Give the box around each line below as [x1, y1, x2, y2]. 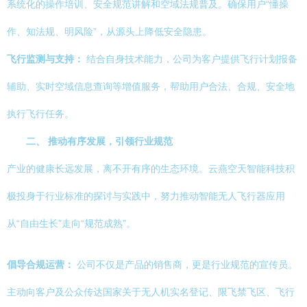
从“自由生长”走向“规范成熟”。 [7, 218, 136, 229]
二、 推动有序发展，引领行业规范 [26, 136, 173, 147]
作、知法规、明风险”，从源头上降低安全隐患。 [7, 26, 212, 37]
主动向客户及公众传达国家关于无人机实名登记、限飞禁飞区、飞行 [7, 286, 295, 297]
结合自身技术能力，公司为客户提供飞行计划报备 [84, 53, 297, 64]
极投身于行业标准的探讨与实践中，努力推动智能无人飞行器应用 [7, 191, 285, 201]
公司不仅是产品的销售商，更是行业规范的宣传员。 [74, 259, 297, 270]
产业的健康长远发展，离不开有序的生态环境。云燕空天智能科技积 [7, 163, 295, 174]
